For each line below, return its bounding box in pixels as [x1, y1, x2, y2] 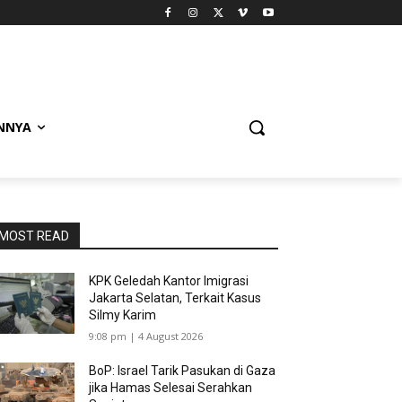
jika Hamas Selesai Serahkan [89, 380, 253, 396]
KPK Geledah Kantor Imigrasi [89, 274, 249, 289]
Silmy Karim [89, 308, 157, 323]
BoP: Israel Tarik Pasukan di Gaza [89, 363, 276, 379]
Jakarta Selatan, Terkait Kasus [89, 291, 262, 306]
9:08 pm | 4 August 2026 [89, 329, 204, 344]
